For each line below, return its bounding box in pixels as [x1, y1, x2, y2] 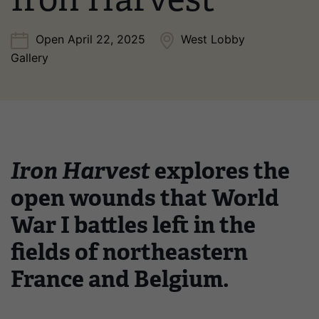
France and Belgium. [11, 264, 229, 294]
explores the [150, 156, 290, 186]
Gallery [11, 51, 48, 66]
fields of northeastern [11, 237, 248, 267]
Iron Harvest [11, 156, 150, 186]
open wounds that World [11, 183, 279, 213]
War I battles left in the [11, 210, 256, 240]
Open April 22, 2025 [36, 32, 149, 47]
